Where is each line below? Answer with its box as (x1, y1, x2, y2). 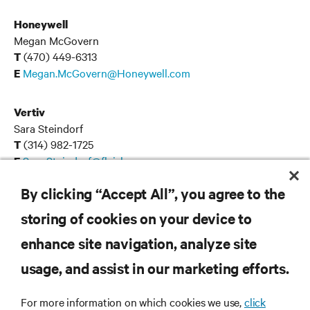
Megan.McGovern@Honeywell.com (23, 65, 190, 80)
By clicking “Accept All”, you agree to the (21, 183, 285, 203)
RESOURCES (7, 226, 69, 241)
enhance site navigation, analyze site (21, 233, 257, 253)
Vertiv (14, 104, 45, 120)
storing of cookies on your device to (21, 208, 252, 228)
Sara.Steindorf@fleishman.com (23, 153, 170, 168)
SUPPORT (7, 265, 56, 280)
